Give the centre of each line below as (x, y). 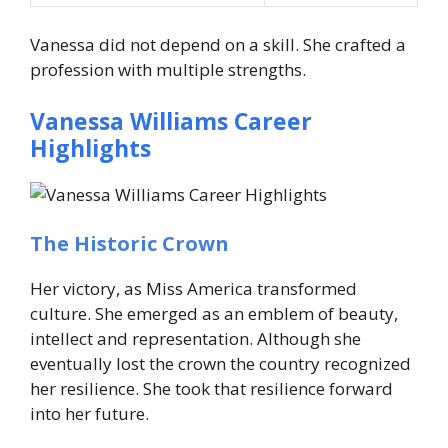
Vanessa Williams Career (171, 120)
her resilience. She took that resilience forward (211, 388)
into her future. (89, 413)
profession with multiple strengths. (168, 69)
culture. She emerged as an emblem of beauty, (214, 313)
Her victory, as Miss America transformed (193, 288)
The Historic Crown (129, 243)
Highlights (90, 147)
